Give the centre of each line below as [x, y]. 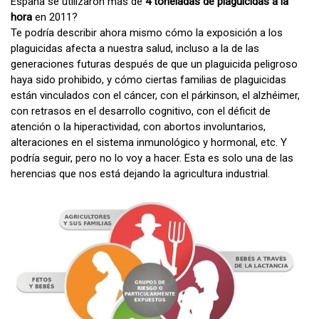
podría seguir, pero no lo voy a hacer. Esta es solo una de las [152, 158]
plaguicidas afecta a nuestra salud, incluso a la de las [135, 48]
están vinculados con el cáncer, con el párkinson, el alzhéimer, [155, 95]
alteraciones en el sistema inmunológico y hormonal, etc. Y [149, 142]
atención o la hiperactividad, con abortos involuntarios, [138, 126]
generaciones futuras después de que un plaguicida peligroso [154, 64]
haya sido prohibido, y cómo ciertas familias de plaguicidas [148, 79]
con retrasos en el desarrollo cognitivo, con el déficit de [141, 111]
